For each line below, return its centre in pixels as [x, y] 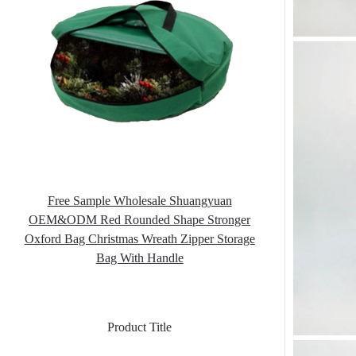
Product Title [140, 327]
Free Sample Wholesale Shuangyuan [139, 201]
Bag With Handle [139, 258]
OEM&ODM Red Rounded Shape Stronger [140, 220]
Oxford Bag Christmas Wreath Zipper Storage [139, 239]
